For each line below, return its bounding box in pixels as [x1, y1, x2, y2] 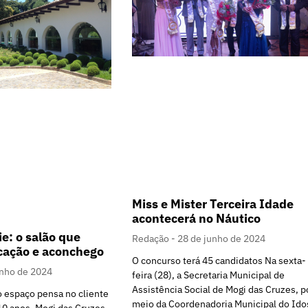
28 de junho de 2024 [177, 232, 265, 245]
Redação [132, 232, 171, 245]
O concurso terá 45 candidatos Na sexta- [132, 254, 306, 267]
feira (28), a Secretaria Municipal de [132, 269, 285, 282]
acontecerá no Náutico [132, 210, 261, 227]
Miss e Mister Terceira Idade [132, 196, 294, 212]
